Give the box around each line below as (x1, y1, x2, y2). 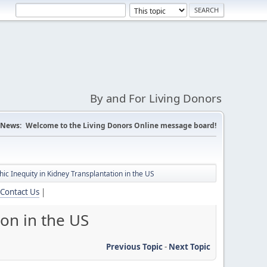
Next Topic (169, 241, 210, 252)
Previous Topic (106, 241, 163, 252)
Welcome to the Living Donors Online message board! (26, 120, 216, 131)
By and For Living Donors (90, 91, 222, 105)
